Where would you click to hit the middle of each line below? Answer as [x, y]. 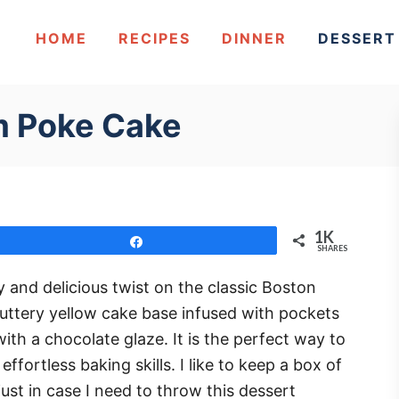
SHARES [332, 248]
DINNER [255, 38]
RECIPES [155, 38]
